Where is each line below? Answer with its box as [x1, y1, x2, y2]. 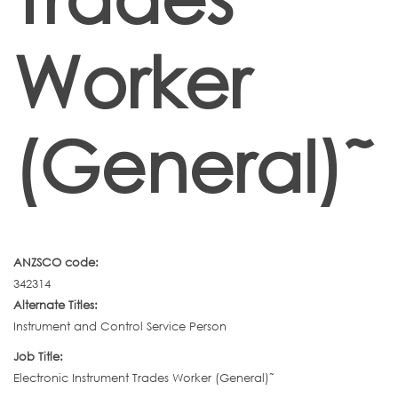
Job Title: [13, 349, 67, 364]
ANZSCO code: [13, 255, 102, 270]
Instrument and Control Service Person [13, 319, 227, 334]
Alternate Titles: [13, 298, 101, 313]
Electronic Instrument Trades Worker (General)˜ [13, 370, 275, 386]
